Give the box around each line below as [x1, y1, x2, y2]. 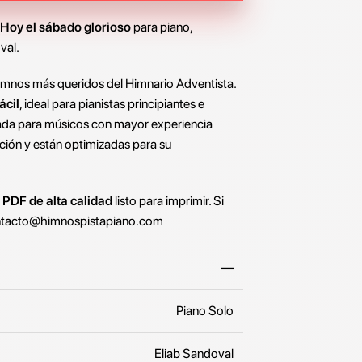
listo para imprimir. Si [112, 193, 224, 208]
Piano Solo [176, 303, 234, 318]
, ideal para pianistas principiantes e [19, 96, 204, 112]
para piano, [131, 19, 192, 35]
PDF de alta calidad [2, 193, 112, 208]
